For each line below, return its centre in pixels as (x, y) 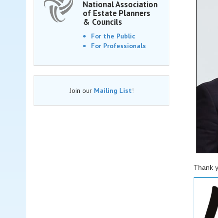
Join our (82, 91)
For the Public (113, 36)
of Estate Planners (117, 13)
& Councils (102, 22)
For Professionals (118, 46)
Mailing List (113, 91)
